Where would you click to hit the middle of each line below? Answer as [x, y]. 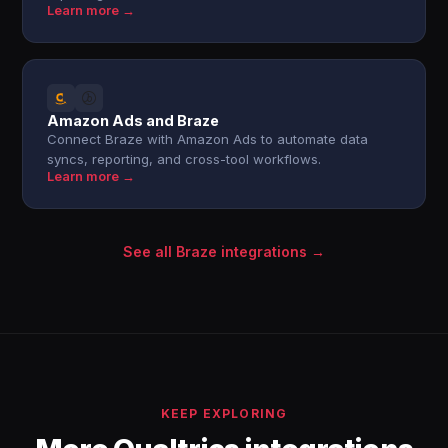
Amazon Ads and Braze [133, 120]
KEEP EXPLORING [224, 413]
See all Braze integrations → [224, 251]
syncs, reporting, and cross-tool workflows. [184, 159]
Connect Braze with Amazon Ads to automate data [208, 139]
